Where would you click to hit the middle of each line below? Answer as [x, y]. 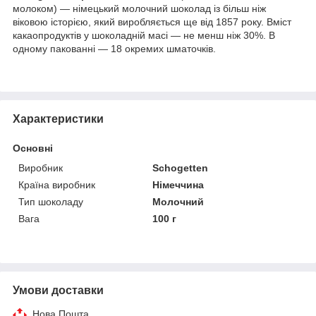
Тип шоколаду [51, 201]
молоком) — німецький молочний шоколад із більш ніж [139, 8]
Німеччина [178, 184]
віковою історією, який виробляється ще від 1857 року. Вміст [152, 22]
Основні [33, 148]
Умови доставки [58, 290]
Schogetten [181, 168]
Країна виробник [57, 184]
